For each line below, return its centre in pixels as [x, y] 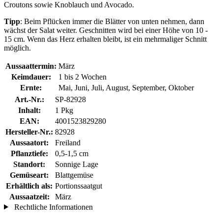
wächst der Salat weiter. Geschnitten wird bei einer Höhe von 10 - [106, 30]
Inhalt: [29, 110]
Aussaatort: [29, 142]
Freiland [68, 142]
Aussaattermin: [31, 66]
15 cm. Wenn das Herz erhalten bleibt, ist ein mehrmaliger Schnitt [105, 39]
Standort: [29, 164]
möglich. [17, 48]
